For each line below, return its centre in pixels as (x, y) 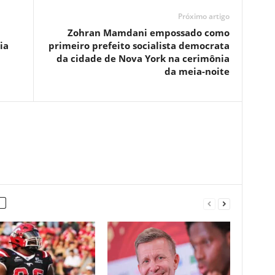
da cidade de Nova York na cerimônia (143, 59)
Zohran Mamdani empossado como (148, 33)
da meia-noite (197, 72)
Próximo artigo (203, 17)
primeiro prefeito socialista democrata (139, 46)
